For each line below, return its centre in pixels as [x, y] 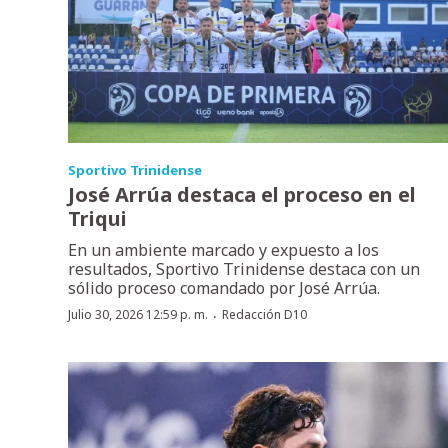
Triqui [97, 219]
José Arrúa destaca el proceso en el [242, 195]
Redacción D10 [264, 315]
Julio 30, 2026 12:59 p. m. [138, 315]
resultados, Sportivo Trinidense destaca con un [244, 269]
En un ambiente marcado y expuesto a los [223, 250]
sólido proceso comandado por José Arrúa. [224, 288]
